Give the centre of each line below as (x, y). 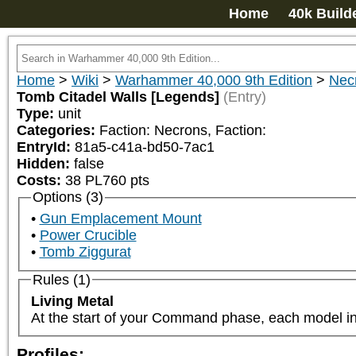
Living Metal (72, 301)
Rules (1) (61, 279)
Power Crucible (88, 236)
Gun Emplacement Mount (120, 219)
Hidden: (45, 164)
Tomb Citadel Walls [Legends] (118, 97)
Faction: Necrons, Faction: (185, 130)
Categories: (58, 130)
